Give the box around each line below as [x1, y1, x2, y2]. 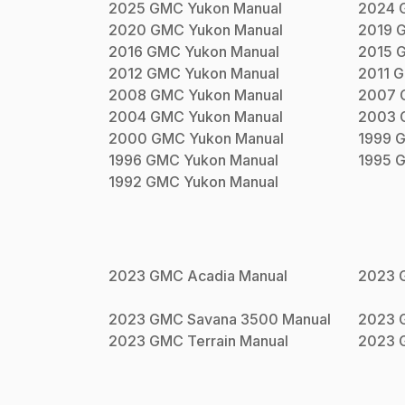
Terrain [187, 332, 236, 351]
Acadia [187, 267, 235, 286]
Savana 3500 [187, 310, 278, 329]
